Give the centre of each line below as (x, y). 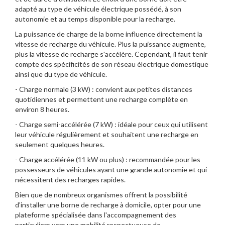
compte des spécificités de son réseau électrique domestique (112, 64)
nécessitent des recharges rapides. (70, 179)
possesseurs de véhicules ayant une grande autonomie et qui (111, 169)
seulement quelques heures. (60, 144)
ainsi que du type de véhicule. (61, 74)
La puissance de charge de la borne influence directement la (109, 34)
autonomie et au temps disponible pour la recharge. (95, 19)
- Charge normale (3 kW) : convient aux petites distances (104, 89)
